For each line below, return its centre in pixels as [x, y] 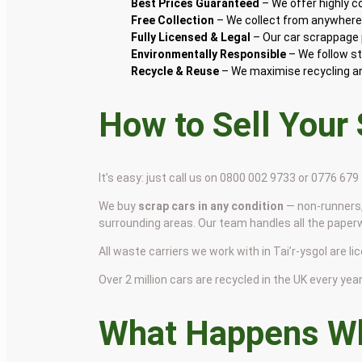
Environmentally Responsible [209, 54]
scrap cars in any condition [211, 206]
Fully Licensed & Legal [191, 37]
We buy [119, 206]
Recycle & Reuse [175, 71]
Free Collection [173, 20]
